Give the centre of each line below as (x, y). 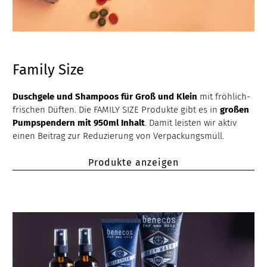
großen (235, 109)
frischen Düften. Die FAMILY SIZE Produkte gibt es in (117, 109)
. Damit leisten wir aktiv (191, 122)
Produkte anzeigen (133, 163)
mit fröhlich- (224, 96)
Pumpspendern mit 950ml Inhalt (79, 122)
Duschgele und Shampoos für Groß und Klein (105, 96)
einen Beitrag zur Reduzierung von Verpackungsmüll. (119, 136)
